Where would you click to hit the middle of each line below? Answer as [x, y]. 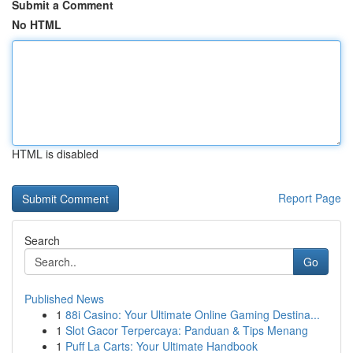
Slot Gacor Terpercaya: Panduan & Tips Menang [187, 330]
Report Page [310, 198]
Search [42, 240]
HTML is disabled [55, 154]
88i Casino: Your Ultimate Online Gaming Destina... [193, 314]
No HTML [37, 24]
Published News [64, 299]
